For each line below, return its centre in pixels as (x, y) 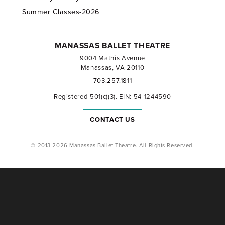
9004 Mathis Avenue (113, 59)
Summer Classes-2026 (61, 12)
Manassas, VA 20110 (113, 68)
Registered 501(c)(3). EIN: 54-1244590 (113, 97)
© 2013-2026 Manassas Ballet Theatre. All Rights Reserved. (113, 145)
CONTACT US (113, 119)
